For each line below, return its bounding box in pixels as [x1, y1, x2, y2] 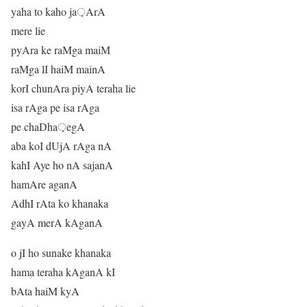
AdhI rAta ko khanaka [11, 196, 108, 211]
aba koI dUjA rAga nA [11, 138, 112, 153]
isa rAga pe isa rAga [11, 100, 99, 115]
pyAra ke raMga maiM [11, 42, 110, 58]
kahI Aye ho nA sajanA [11, 158, 113, 173]
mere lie [11, 23, 45, 38]
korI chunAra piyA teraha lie [11, 81, 136, 96]
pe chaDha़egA [11, 119, 85, 134]
